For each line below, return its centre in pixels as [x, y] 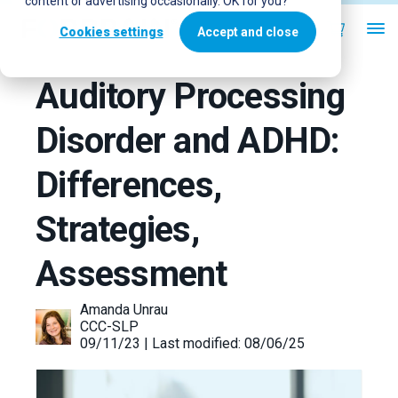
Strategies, [117, 230]
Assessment [131, 274]
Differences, [128, 185]
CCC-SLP [109, 326]
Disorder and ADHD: [188, 141]
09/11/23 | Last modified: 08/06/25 [192, 343]
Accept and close [248, 32]
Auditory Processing [190, 96]
